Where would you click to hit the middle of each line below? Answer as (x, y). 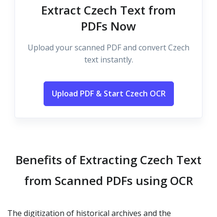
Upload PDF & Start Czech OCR (108, 93)
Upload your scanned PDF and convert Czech (108, 47)
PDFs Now (108, 26)
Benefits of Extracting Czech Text (108, 160)
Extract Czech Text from (108, 10)
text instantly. (108, 60)
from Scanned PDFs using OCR (108, 180)
